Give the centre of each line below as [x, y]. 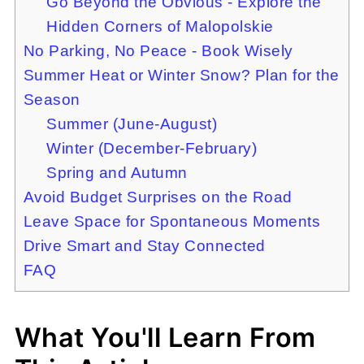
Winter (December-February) [152, 148]
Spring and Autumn [117, 173]
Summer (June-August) [132, 124]
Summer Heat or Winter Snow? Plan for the [181, 75]
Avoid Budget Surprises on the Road [158, 197]
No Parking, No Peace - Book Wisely [158, 51]
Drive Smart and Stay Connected [144, 246]
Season [52, 100]
